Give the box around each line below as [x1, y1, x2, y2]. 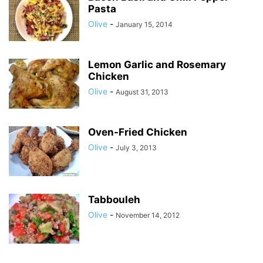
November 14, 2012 [116, 211, 180, 220]
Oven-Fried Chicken [88, 126, 187, 138]
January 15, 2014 [116, 20, 173, 29]
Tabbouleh [88, 194, 140, 205]
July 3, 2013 [116, 143, 157, 152]
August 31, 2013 [116, 87, 168, 96]
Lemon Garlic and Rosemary [88, 59, 226, 70]
